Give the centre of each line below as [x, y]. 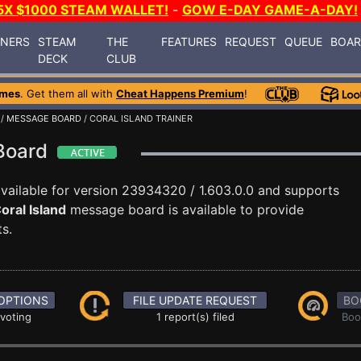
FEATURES [189, 41]
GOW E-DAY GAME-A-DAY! [270, 10]
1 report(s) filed [195, 317]
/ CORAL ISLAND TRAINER [137, 118]
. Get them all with [68, 93]
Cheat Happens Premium [180, 93]
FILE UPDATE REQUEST [195, 300]
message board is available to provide [185, 210]
